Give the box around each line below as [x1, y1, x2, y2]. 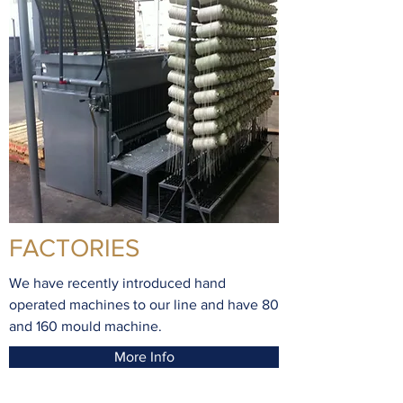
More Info [113, 349, 175, 364]
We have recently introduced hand [9, 275, 226, 291]
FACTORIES [9, 234, 139, 262]
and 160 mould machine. [9, 318, 162, 334]
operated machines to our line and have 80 [9, 297, 279, 312]
